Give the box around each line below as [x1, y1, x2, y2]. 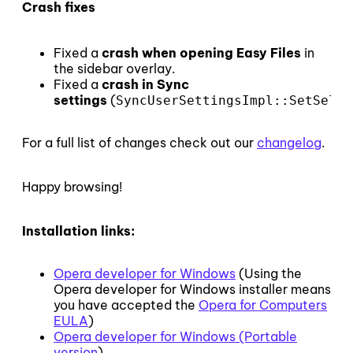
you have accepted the [54, 296, 199, 313]
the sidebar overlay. [54, 60, 176, 76]
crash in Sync [102, 76, 189, 92]
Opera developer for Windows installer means [54, 281, 331, 297]
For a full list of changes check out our [22, 134, 257, 150]
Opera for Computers [199, 296, 327, 313]
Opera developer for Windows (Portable [54, 328, 297, 344]
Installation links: [22, 222, 135, 239]
